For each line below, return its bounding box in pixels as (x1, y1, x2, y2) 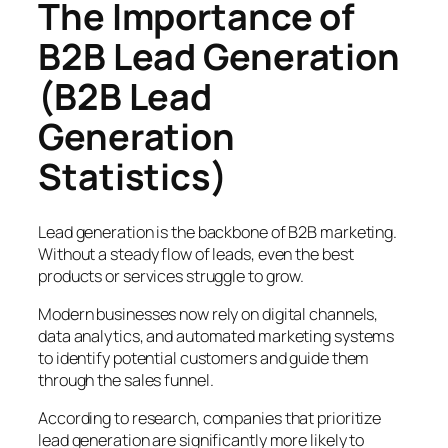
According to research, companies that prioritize (38, 407, 382, 430)
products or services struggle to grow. (38, 264, 305, 287)
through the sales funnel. (38, 369, 214, 392)
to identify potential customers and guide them (38, 347, 370, 370)
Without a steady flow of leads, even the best (38, 242, 354, 265)
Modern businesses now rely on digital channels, (38, 303, 379, 326)
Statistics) (38, 151, 227, 201)
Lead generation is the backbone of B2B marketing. (38, 220, 398, 243)
